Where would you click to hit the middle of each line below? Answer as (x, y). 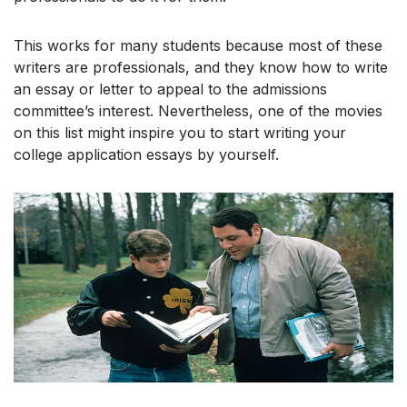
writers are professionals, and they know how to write (201, 67)
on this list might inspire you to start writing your (180, 132)
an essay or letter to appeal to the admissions (170, 89)
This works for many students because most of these (198, 45)
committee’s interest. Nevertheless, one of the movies (198, 110)
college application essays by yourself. (146, 154)
